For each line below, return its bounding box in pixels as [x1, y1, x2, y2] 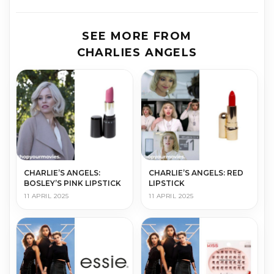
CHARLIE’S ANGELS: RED [149, 168, 243, 177]
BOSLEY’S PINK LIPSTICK [24, 178, 121, 188]
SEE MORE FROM [82, 29, 192, 43]
